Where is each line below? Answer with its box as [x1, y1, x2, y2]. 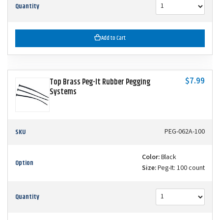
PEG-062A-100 [165, 127, 205, 137]
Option [15, 158, 33, 169]
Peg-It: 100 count [156, 164, 205, 174]
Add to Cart [101, 33, 126, 43]
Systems [50, 86, 77, 99]
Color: [142, 153, 160, 163]
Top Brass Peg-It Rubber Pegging [50, 76, 150, 89]
